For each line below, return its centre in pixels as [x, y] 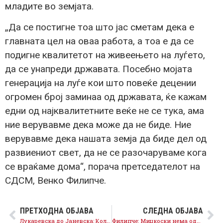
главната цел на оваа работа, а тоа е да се [99, 41]
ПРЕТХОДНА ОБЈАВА [57, 211]
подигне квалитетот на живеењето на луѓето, [105, 55]
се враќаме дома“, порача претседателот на [103, 167]
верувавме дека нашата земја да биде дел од [106, 139]
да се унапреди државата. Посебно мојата [99, 69]
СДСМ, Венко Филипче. [56, 181]
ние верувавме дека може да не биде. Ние [98, 125]
